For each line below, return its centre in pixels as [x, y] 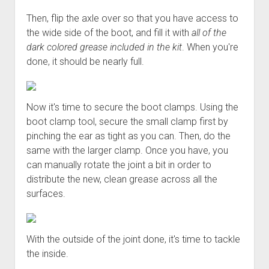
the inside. [47, 253]
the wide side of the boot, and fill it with [109, 32]
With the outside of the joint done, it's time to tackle [133, 239]
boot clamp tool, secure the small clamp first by [127, 121]
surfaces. [46, 193]
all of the [209, 32]
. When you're [210, 47]
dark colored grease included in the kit [104, 47]
